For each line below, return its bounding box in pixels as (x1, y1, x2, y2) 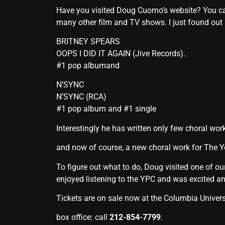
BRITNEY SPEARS (56, 36, 120, 46)
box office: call (56, 212, 109, 222)
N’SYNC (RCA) (56, 92, 106, 102)
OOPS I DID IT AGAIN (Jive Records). (56, 48, 185, 58)
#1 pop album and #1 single (56, 104, 156, 114)
